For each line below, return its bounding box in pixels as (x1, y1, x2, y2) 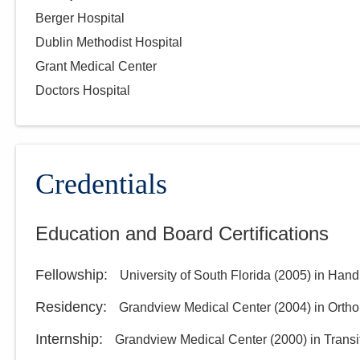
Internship (35, 331, 99, 347)
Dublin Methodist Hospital (35, 35, 182, 49)
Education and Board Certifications (35, 223, 329, 244)
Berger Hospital (35, 11, 125, 25)
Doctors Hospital (35, 84, 130, 97)
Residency (35, 299, 103, 315)
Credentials (35, 168, 167, 200)
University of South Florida (120, 268, 271, 282)
